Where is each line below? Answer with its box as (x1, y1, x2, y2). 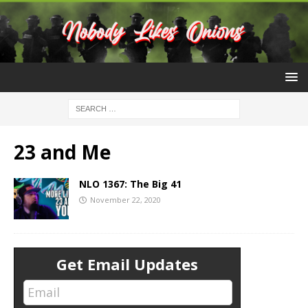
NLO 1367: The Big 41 (79, 177, 181, 191)
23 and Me (14, 139, 111, 166)
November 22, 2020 (90, 195, 161, 206)
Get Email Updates (56, 254, 198, 275)
